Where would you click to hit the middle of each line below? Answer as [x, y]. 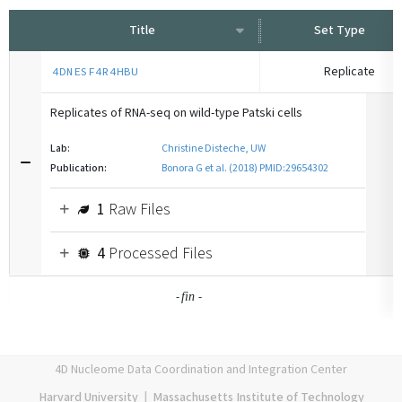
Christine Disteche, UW [214, 149]
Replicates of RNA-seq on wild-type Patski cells [176, 113]
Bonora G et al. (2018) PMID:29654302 [245, 168]
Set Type [339, 30]
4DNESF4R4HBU [95, 71]
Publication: [79, 168]
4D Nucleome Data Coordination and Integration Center [201, 370]
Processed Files [158, 253]
